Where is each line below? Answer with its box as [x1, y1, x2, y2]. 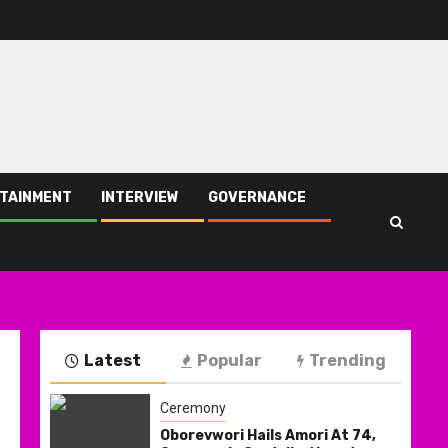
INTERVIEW [101, 189, 179, 207]
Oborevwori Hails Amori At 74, [160, 426, 376, 444]
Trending [309, 351, 386, 371]
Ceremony [160, 399, 226, 416]
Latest [84, 351, 141, 371]
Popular [197, 351, 262, 371]
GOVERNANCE [208, 189, 306, 207]
